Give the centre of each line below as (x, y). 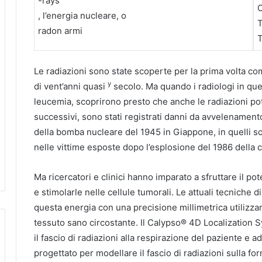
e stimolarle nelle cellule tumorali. (105, 192)
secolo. (128, 87)
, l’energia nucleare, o (82, 16)
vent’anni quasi (76, 87)
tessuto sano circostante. (87, 223)
